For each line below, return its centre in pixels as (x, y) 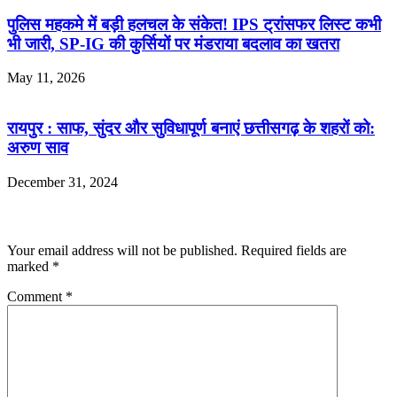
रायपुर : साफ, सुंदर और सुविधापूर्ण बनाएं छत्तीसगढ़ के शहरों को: (191, 128)
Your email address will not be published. (122, 251)
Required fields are (294, 251)
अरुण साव (38, 148)
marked (30, 267)
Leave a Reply (59, 216)
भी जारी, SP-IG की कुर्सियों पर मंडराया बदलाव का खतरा (173, 43)
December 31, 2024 (62, 182)
